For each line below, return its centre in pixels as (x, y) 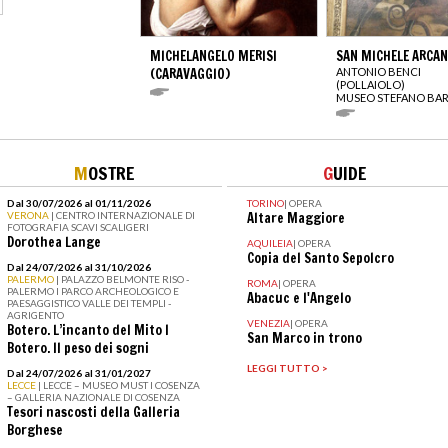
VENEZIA (268, 323)
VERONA (28, 215)
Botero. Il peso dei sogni (77, 348)
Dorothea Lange (53, 242)
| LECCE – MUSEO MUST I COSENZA (118, 385)
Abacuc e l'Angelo (298, 298)
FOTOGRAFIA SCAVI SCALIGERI (77, 227)
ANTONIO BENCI (378, 72)
